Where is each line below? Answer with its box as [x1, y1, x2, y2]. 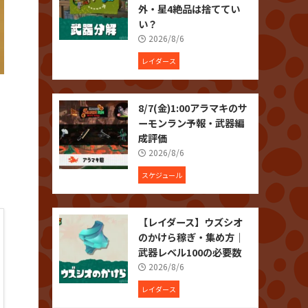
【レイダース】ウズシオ [138, 214, 243, 230]
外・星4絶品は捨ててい [138, 1, 240, 16]
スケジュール [142, 170, 182, 181]
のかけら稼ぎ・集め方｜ [138, 230, 244, 245]
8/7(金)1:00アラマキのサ [138, 100, 247, 115]
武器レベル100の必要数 [138, 245, 241, 260]
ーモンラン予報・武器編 [138, 115, 244, 131]
